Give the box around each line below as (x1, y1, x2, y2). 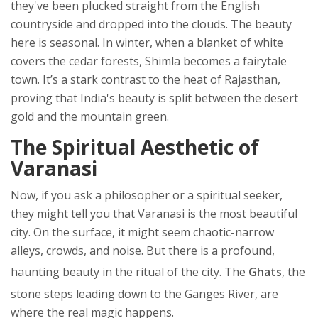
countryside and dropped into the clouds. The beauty (11, 16, 292, 33)
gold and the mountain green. (11, 109, 169, 125)
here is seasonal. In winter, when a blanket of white (11, 35, 283, 51)
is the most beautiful (185, 206, 297, 222)
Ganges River (185, 286, 255, 302)
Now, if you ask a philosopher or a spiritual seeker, (11, 187, 283, 204)
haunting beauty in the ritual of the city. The (11, 264, 248, 280)
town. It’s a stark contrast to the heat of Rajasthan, (11, 72, 280, 88)
